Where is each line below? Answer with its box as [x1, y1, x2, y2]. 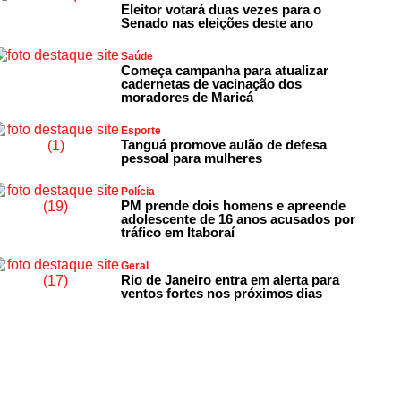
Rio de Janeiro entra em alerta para [120, 271, 339, 287]
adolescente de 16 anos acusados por [120, 210, 355, 226]
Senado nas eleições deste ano [120, 14, 313, 30]
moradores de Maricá [120, 89, 253, 105]
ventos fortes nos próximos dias [120, 285, 322, 301]
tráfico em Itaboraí [120, 224, 235, 240]
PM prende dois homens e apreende [120, 197, 346, 213]
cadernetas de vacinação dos [120, 75, 302, 91]
